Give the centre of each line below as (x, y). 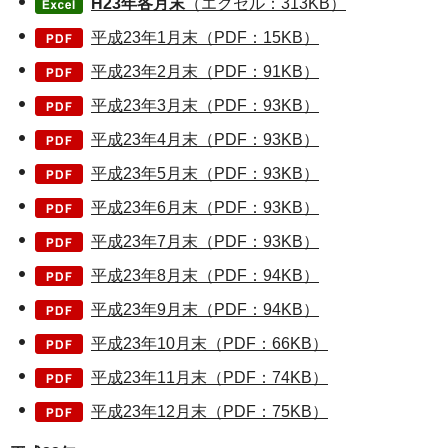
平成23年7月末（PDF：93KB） (205, 241)
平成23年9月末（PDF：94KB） (205, 309)
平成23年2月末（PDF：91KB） (205, 71)
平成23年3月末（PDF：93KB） (205, 105)
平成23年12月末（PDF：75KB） (209, 411)
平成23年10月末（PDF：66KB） (209, 343)
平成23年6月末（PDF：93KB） (205, 207)
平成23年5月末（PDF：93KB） (205, 173)
